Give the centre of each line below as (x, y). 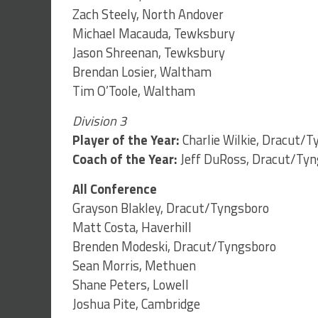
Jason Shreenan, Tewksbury (149, 53)
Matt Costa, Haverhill (132, 227)
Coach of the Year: (125, 159)
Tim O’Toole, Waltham (134, 91)
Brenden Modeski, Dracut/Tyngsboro (174, 247)
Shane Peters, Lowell (131, 285)
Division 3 (99, 121)
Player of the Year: (126, 140)
